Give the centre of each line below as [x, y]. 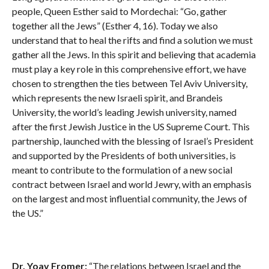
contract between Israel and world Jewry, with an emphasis [131, 184]
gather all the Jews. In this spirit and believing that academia [134, 55]
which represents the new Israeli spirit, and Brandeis [117, 98]
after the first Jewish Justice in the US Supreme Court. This [131, 127]
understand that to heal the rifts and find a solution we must [132, 40]
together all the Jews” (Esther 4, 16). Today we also [115, 26]
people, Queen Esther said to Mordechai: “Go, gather [119, 11]
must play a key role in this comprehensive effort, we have [129, 69]
